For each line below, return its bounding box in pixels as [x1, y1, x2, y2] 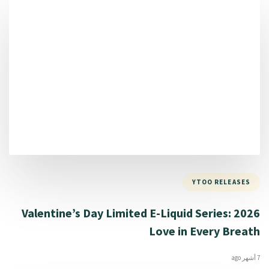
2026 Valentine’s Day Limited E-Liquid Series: [22, 205, 231, 221]
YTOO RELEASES [192, 177, 250, 186]
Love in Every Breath [149, 223, 260, 239]
